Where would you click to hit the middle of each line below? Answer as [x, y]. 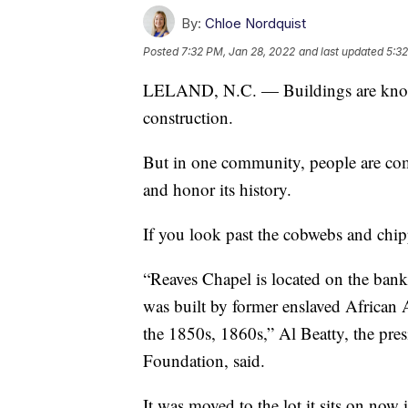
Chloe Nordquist [255, 23]
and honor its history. [217, 189]
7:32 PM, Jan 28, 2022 [238, 51]
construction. [188, 117]
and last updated [341, 51]
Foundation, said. [204, 360]
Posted [162, 51]
